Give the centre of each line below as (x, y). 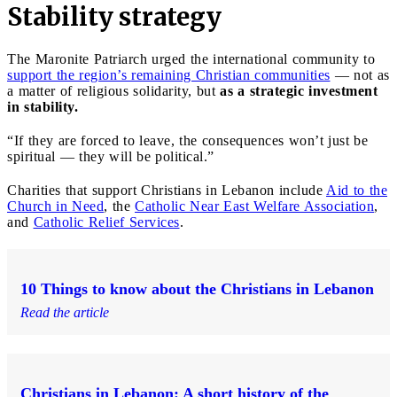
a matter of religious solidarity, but (113, 90)
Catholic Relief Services (106, 222)
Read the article (65, 312)
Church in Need (55, 206)
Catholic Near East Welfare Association (254, 206)
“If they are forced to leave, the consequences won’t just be (187, 140)
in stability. (43, 106)
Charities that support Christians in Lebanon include (167, 190)
